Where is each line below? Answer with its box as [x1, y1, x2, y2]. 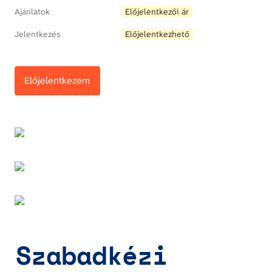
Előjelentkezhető [125, 29, 189, 39]
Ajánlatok [15, 6, 50, 17]
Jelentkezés [15, 29, 61, 39]
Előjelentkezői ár [125, 6, 189, 17]
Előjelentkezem [24, 74, 90, 87]
